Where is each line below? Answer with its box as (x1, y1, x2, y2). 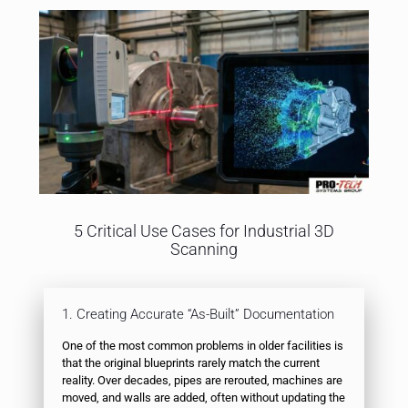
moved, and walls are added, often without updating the (62, 390, 345, 404)
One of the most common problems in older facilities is (62, 338, 343, 352)
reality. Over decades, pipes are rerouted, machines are (62, 372, 342, 387)
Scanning (170, 239, 238, 259)
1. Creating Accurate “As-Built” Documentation (62, 305, 334, 322)
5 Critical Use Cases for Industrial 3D (74, 220, 334, 240)
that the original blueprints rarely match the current (62, 355, 320, 370)
